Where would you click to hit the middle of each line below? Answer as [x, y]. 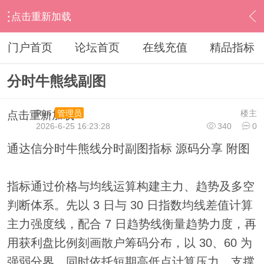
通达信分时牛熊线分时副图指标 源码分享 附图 [128, 149]
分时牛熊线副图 [56, 81]
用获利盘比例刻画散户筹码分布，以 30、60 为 [129, 243]
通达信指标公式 [43, 31]
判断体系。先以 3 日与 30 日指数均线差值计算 [130, 205]
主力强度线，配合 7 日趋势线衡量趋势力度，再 [131, 224]
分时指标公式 [120, 31]
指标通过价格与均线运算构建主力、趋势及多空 [131, 187]
